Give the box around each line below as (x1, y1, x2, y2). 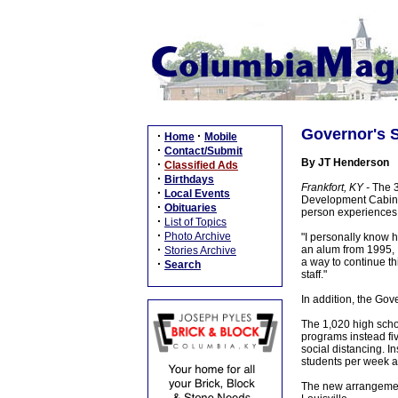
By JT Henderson (300, 156, 389, 169)
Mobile (204, 131, 237, 143)
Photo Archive (164, 230, 231, 243)
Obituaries (164, 202, 217, 214)
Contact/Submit (164, 145, 243, 157)
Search (164, 259, 201, 271)
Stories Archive (164, 244, 236, 257)
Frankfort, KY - (300, 181, 370, 194)
